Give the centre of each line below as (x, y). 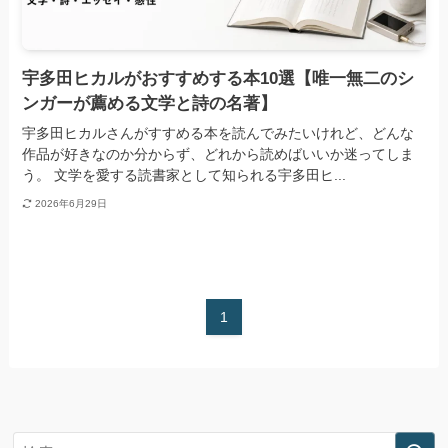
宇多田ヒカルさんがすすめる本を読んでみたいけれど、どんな (218, 133)
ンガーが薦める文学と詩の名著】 (150, 104)
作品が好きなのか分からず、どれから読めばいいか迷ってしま (218, 154)
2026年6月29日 (70, 203)
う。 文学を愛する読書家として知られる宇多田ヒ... (184, 175)
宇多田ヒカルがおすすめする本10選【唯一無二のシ (218, 79)
